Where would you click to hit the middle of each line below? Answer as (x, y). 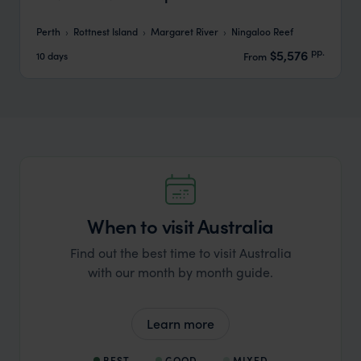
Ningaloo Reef (262, 31)
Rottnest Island (106, 31)
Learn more (180, 324)
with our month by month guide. (180, 272)
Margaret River (185, 31)
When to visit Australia (180, 226)
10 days (52, 55)
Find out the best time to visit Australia (180, 253)
